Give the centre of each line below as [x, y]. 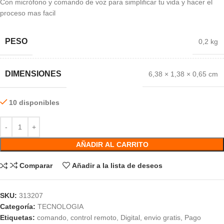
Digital [130, 217]
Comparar [36, 165]
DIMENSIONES [33, 74]
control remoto [93, 217]
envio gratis [162, 217]
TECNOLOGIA [60, 206]
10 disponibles [34, 102]
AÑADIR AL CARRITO [112, 144]
